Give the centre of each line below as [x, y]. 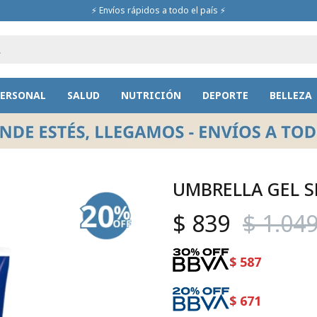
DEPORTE [225, 95]
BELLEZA [290, 95]
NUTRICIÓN [151, 95]
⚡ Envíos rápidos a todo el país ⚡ [158, 10]
